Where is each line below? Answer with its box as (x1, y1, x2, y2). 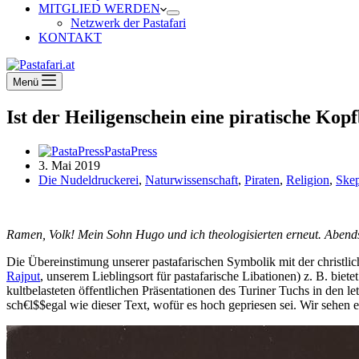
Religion (286, 172, 329, 187)
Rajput (6, 268, 40, 283)
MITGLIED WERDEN (38, 2, 160, 15)
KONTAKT (38, 30, 102, 44)
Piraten (244, 172, 280, 187)
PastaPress (104, 143, 157, 158)
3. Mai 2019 (38, 158, 100, 172)
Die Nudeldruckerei (38, 172, 139, 187)
